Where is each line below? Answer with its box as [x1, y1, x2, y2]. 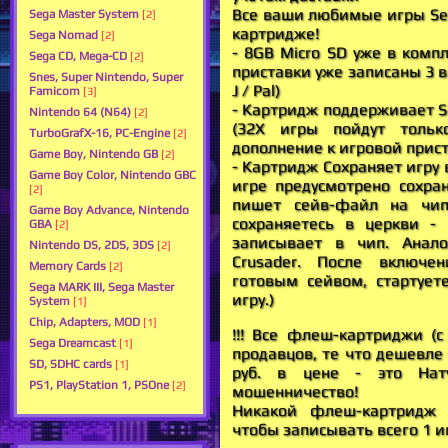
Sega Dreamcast [29, 336, 116, 351]
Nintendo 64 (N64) [29, 105, 131, 120]
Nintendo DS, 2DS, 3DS [29, 238, 154, 253]
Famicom [29, 84, 80, 99]
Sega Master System [29, 7, 139, 22]
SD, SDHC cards [29, 357, 112, 372]
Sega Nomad [29, 28, 98, 43]
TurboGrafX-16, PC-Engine [29, 126, 170, 141]
